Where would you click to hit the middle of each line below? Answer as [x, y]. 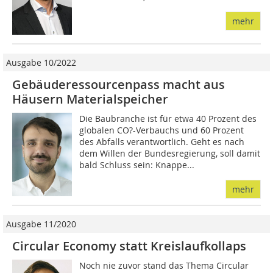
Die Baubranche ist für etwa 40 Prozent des [168, 118]
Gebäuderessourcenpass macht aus [119, 84]
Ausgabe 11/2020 [41, 224]
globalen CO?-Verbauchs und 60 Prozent [162, 130]
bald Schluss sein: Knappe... [137, 165]
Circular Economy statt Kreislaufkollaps [129, 246]
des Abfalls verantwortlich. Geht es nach [162, 141]
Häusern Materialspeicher [90, 99]
